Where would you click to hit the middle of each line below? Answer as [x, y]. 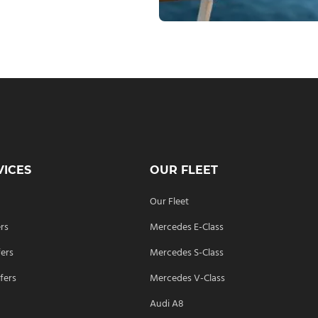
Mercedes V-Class [187, 278]
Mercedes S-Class [186, 253]
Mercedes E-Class [186, 227]
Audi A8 [166, 304]
